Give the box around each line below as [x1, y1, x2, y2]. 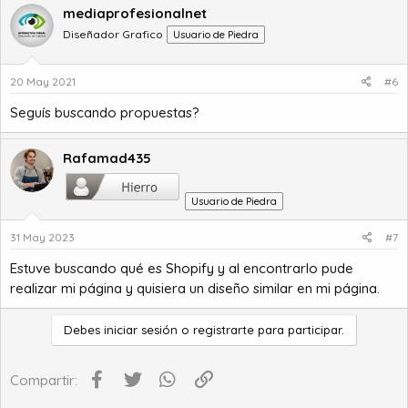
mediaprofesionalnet [63, 5, 207, 22]
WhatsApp [178, 368, 244, 386]
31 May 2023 [10, 229, 75, 244]
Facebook [107, 368, 173, 386]
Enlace [214, 368, 256, 386]
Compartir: [10, 371, 77, 389]
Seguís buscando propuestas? [10, 103, 199, 121]
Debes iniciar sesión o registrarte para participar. [64, 321, 344, 337]
